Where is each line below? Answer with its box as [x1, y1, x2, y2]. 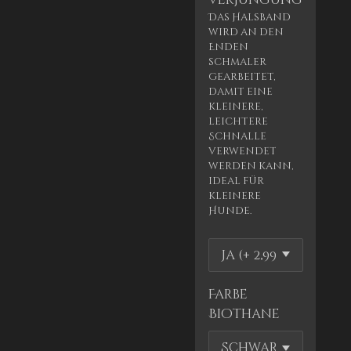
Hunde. [208, 203, 251, 218]
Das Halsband [208, 9, 291, 24]
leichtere [208, 114, 268, 128]
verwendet [208, 143, 277, 158]
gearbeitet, [208, 69, 275, 84]
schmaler [208, 54, 266, 69]
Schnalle [208, 128, 266, 143]
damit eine [208, 84, 273, 99]
